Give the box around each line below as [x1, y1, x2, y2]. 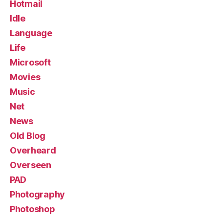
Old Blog [10, 131, 45, 141]
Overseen [10, 160, 51, 170]
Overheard [10, 145, 56, 155]
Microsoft [10, 57, 51, 67]
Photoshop [10, 204, 55, 214]
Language [10, 28, 52, 38]
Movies [10, 72, 41, 82]
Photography [10, 189, 66, 199]
